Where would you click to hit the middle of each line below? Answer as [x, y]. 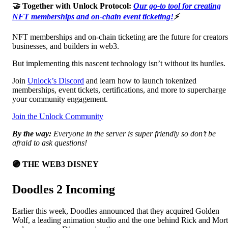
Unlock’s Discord [56, 80]
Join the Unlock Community [58, 116]
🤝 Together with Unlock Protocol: [73, 6]
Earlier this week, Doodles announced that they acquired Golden [116, 211]
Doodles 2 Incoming [64, 190]
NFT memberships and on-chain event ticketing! [93, 16]
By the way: [32, 133]
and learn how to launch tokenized [140, 80]
